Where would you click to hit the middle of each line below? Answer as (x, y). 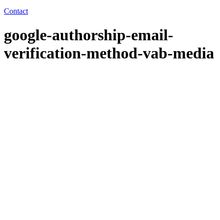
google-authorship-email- (89, 35)
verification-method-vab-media (109, 53)
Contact (16, 11)
